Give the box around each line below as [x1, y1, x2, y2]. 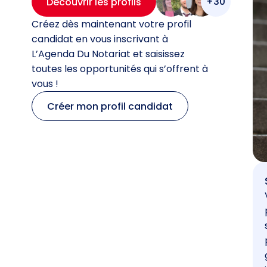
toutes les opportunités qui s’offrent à [31, 62, 208, 76]
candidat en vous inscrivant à [31, 32, 168, 46]
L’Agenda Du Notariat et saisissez [31, 47, 185, 61]
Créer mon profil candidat [46, 99, 173, 113]
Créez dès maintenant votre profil [31, 17, 191, 31]
